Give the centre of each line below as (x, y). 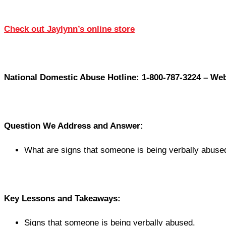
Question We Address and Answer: (74, 126)
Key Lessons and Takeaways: (62, 199)
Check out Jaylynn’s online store (69, 29)
